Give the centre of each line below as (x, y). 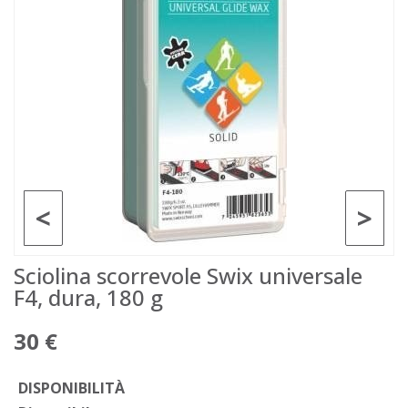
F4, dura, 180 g (88, 297)
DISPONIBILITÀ (71, 388)
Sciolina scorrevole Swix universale (188, 275)
